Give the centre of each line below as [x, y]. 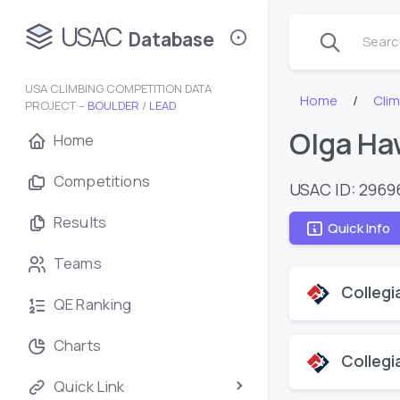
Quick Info [359, 228]
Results [80, 222]
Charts [77, 345]
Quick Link [89, 386]
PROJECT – [56, 105]
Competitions [102, 181]
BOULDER [113, 105]
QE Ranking [93, 304]
